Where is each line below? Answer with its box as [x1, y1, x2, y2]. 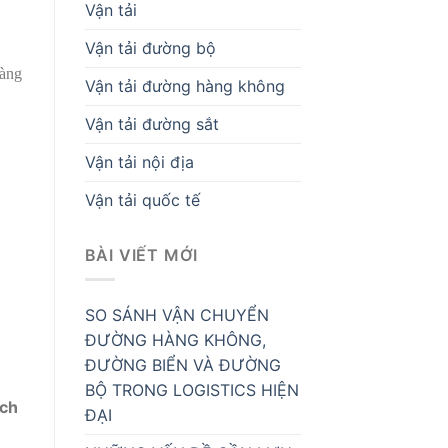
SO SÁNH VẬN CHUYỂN [84, 305, 269, 326]
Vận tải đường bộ [84, 37, 216, 58]
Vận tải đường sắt [84, 113, 219, 134]
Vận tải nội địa [84, 151, 194, 172]
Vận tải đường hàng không [84, 75, 285, 96]
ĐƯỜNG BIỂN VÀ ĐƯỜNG [84, 355, 281, 376]
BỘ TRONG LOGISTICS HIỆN [84, 380, 299, 401]
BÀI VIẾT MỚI [84, 244, 199, 265]
